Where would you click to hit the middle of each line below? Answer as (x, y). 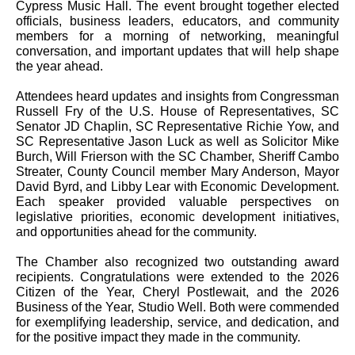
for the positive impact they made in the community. (158, 337)
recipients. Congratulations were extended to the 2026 (177, 277)
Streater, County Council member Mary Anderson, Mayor (177, 172)
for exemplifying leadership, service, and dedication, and (177, 322)
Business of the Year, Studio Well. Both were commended (177, 307)
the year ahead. (59, 66)
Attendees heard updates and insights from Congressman (177, 96)
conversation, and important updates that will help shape (177, 51)
